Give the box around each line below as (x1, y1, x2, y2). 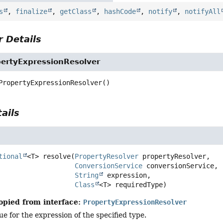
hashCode (104, 7, 136, 15)
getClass (60, 7, 92, 15)
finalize (15, 7, 48, 15)
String (75, 171, 99, 179)
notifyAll (185, 7, 221, 15)
